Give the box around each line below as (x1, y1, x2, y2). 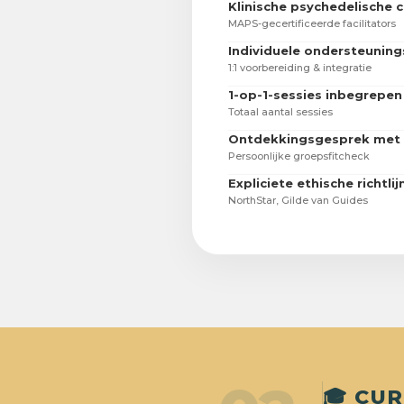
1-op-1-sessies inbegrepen (228, 87, 402, 103)
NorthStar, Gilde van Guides (228, 194, 368, 207)
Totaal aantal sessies (228, 106, 333, 119)
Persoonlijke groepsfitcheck (228, 150, 370, 163)
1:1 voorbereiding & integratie (228, 61, 372, 75)
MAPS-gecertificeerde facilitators (228, 17, 396, 31)
